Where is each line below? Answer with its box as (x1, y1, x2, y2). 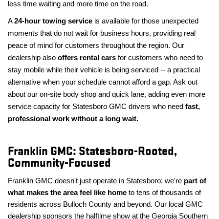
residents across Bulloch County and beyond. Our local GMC (8, 200, 203, 209)
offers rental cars (58, 54, 116, 62)
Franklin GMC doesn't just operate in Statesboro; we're (8, 177, 184, 185)
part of (184, 177, 206, 185)
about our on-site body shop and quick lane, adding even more (8, 90, 205, 99)
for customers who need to (116, 54, 203, 62)
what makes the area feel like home (8, 189, 127, 197)
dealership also (8, 54, 58, 62)
